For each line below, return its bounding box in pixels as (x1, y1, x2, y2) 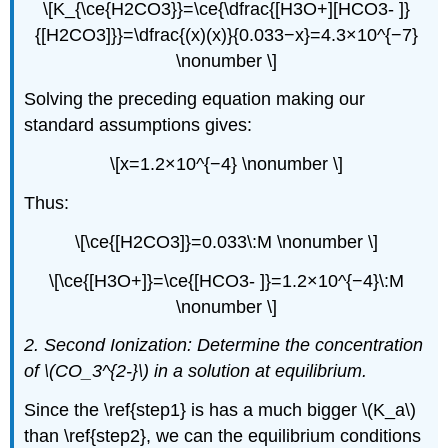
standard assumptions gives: (24, 115, 253, 136)
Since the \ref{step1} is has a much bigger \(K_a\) (24, 400, 417, 421)
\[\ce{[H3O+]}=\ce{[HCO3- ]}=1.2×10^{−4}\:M (48, 270, 404, 291)
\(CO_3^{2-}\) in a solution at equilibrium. (44, 361, 368, 382)
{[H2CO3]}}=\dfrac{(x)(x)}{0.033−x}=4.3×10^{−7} (34, 24, 418, 45)
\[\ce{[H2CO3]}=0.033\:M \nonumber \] (74, 231, 378, 252)
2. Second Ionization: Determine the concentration (24, 335, 424, 356)
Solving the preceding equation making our (24, 89, 366, 110)
